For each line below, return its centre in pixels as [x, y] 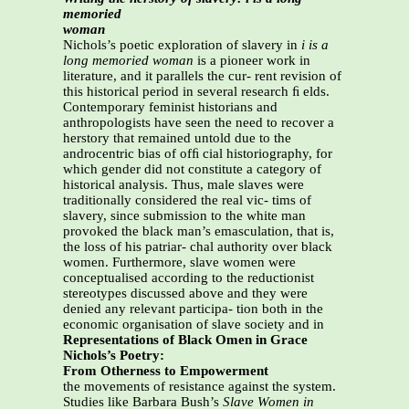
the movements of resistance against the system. [199, 387]
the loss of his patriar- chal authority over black [198, 247]
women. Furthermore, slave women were [179, 262]
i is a [315, 45]
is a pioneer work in [252, 61]
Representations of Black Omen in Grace [185, 340]
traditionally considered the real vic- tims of [187, 200]
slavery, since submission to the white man [184, 216]
